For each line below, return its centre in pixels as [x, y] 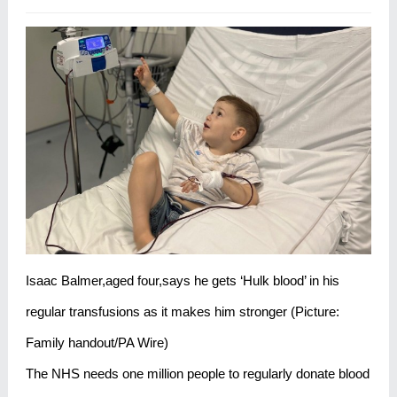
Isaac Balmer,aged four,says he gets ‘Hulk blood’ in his [182, 281]
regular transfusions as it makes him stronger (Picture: [182, 312]
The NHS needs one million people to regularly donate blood [197, 374]
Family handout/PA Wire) [97, 343]
